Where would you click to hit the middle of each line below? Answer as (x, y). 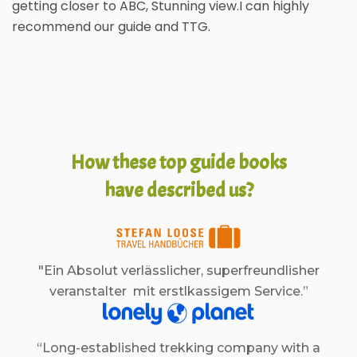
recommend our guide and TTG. (111, 27)
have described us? (178, 190)
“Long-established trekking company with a (178, 348)
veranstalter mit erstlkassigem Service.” (178, 291)
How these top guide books (178, 163)
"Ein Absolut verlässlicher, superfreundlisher (178, 271)
